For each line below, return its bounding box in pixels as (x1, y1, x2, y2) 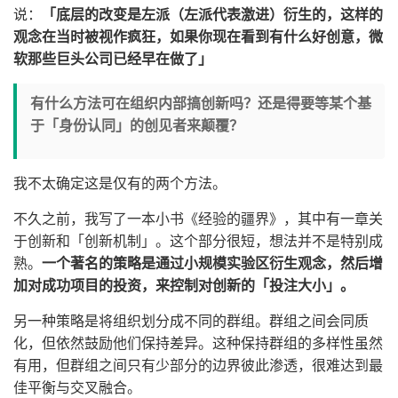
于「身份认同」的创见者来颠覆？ (30, 118, 243, 133)
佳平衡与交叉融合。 (13, 380, 141, 395)
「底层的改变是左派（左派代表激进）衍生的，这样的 (42, 7, 383, 22)
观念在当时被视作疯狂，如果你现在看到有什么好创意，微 (13, 29, 383, 44)
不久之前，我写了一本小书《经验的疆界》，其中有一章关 (13, 211, 383, 227)
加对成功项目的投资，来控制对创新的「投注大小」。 (13, 278, 354, 293)
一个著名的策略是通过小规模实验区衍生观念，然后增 (42, 256, 383, 271)
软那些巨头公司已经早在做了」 (13, 52, 212, 67)
